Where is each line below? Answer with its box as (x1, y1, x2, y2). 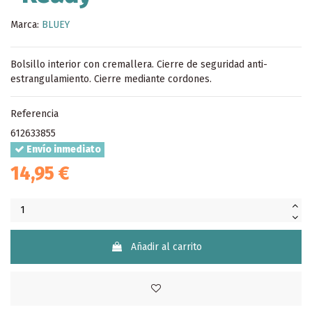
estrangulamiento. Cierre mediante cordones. (10, 72, 212, 85)
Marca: (10, 18, 39, 31)
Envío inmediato (24, 143, 101, 156)
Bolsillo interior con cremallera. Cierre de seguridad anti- (10, 58, 267, 70)
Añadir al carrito (130, 240, 202, 253)
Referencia (10, 107, 58, 120)
